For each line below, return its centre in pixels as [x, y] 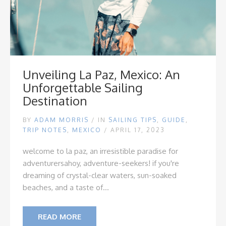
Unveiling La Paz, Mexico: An [101, 74]
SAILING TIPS [133, 120]
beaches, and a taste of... [66, 187]
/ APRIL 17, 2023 [134, 130]
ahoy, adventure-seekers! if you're [122, 163]
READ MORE [60, 217]
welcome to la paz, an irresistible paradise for [100, 151]
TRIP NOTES [45, 130]
